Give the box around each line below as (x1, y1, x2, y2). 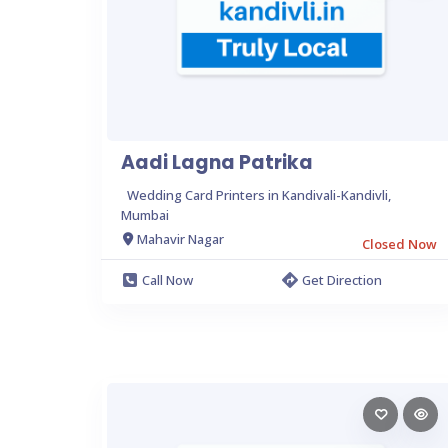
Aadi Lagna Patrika (121, 148, 313, 176)
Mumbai (121, 205, 169, 224)
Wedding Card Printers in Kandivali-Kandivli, (127, 185, 391, 204)
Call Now (142, 270, 193, 289)
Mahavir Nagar (137, 230, 224, 248)
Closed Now (362, 234, 437, 253)
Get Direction (302, 270, 382, 289)
